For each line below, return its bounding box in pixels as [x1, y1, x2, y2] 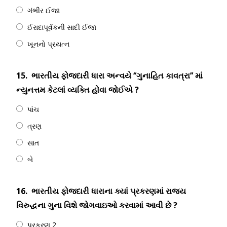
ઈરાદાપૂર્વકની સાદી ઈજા [27, 22, 96, 32]
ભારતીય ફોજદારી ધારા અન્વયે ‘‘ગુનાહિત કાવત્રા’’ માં [31, 70, 203, 81]
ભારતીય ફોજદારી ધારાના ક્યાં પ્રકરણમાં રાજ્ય [31, 185, 186, 197]
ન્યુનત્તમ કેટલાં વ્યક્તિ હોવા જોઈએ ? [16, 84, 139, 95]
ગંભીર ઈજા [27, 6, 60, 15]
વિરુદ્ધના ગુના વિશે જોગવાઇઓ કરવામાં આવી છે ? [16, 200, 177, 211]
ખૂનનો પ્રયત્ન [27, 39, 69, 49]
